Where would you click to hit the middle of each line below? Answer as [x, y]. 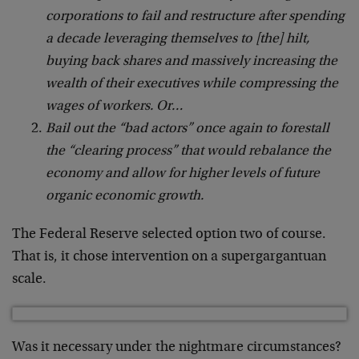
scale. [29, 279]
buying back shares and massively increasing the [192, 61]
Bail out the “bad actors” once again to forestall [188, 129]
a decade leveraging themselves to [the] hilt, [178, 39]
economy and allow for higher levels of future [183, 173]
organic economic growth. [125, 196]
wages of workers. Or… [115, 106]
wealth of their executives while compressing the [192, 84]
